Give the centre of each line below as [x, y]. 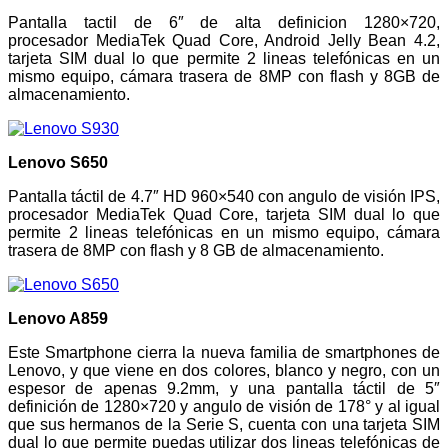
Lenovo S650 [58, 163]
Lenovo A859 [60, 319]
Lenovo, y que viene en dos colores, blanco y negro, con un [224, 371]
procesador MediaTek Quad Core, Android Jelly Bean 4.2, [224, 41]
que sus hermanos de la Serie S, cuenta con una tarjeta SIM [224, 425]
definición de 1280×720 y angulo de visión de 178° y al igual [224, 407]
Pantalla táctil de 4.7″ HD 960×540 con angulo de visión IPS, [224, 197]
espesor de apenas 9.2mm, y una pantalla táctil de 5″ [224, 389]
